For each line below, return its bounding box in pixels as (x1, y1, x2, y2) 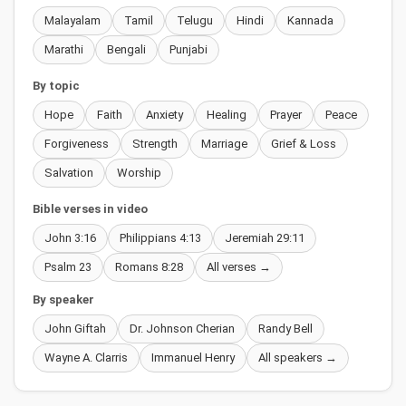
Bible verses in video (33, 202, 148, 217)
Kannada (287, 14, 333, 28)
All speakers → (258, 351, 337, 365)
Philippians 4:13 (120, 231, 201, 246)
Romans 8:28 (115, 260, 183, 275)
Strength (132, 137, 178, 151)
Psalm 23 (44, 260, 92, 275)
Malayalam (44, 14, 101, 28)
